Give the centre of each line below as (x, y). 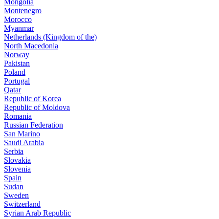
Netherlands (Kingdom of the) (50, 37)
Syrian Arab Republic (37, 213)
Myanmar (19, 28)
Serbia (14, 151)
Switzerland (22, 204)
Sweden (16, 195)
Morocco (18, 19)
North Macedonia (31, 45)
